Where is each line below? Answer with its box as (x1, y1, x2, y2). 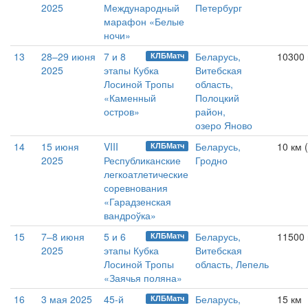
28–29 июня (41, 49, 96, 63)
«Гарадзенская (104, 195, 171, 208)
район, (195, 104, 225, 118)
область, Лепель (195, 257, 269, 271)
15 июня (41, 140, 79, 153)
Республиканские (104, 153, 181, 167)
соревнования (104, 181, 168, 195)
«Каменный (104, 91, 156, 104)
